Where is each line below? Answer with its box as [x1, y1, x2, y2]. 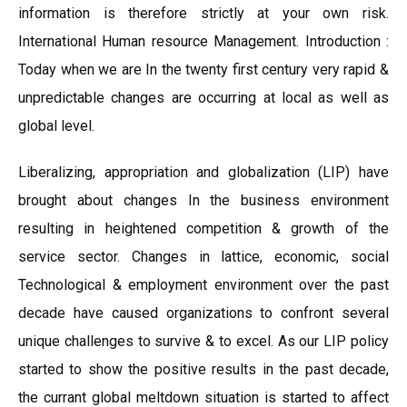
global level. [18, 117, 94, 134]
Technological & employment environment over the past [18, 276, 389, 293]
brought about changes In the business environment [18, 192, 389, 209]
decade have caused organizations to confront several [18, 304, 389, 322]
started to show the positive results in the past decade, [18, 361, 389, 378]
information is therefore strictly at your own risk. [18, 5, 389, 22]
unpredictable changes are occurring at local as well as [18, 89, 389, 106]
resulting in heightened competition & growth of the [18, 220, 389, 237]
